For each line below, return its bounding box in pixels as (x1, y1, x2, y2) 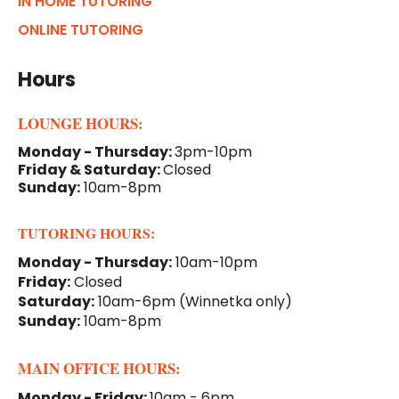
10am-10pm (172, 252, 257, 273)
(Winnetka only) (179, 291, 292, 313)
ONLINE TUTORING (18, 20, 143, 41)
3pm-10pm (175, 142, 252, 163)
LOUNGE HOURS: (18, 112, 143, 135)
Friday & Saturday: (18, 159, 160, 181)
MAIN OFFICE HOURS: (18, 357, 181, 380)
